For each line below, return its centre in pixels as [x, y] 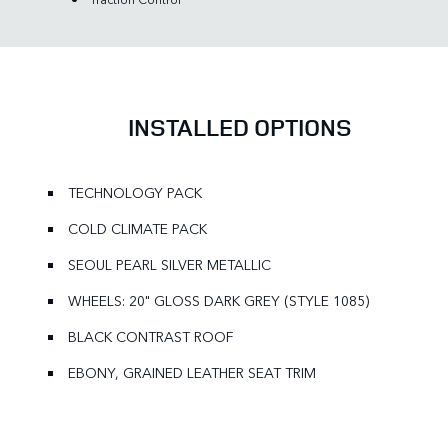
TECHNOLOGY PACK [135, 193]
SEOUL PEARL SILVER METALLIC [169, 265]
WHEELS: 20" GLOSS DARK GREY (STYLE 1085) [218, 301]
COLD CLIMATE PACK [137, 229]
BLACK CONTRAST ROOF [150, 337]
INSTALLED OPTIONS [240, 127]
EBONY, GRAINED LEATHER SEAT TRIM [192, 373]
